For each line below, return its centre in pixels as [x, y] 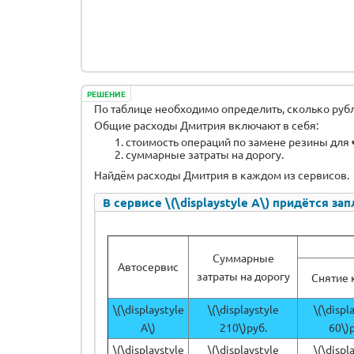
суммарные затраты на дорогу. [205, 154]
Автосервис [148, 266]
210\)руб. [243, 327]
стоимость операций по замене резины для [239, 141]
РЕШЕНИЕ [106, 93]
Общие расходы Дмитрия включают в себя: [206, 124]
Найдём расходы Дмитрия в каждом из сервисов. [222, 174]
